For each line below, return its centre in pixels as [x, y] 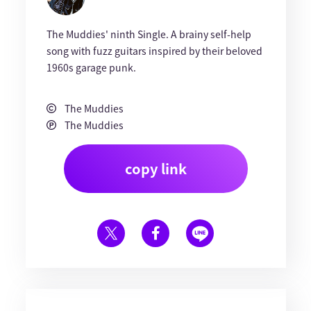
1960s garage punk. [91, 67]
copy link [155, 168]
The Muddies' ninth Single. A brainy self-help [149, 34]
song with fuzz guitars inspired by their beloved [154, 51]
